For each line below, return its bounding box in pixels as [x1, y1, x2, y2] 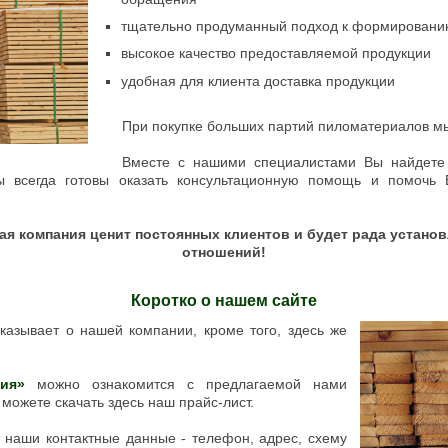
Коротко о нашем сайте [131, 292, 317, 310]
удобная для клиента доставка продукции [120, 72, 395, 89]
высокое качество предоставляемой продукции [120, 45, 431, 62]
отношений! [182, 244, 266, 261]
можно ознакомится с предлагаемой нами [25, 376, 348, 393]
